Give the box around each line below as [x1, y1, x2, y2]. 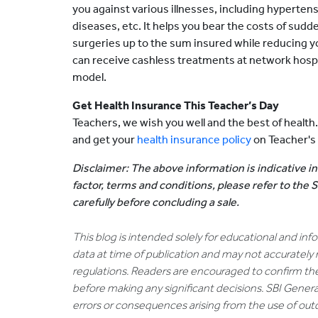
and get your [72, 133, 137, 146]
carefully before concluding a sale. [72, 195, 239, 209]
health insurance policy [137, 133, 251, 146]
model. [72, 70, 106, 84]
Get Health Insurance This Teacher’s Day [72, 99, 279, 112]
